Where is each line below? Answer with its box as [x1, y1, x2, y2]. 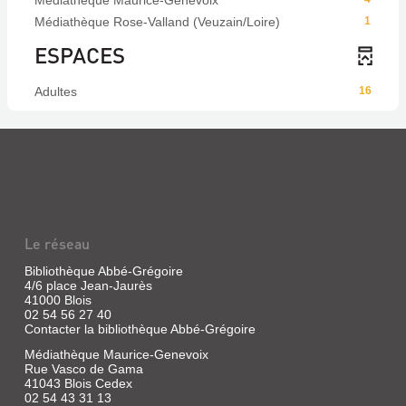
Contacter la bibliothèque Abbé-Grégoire [24, 322, 256, 336]
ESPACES [34, 41, 125, 69]
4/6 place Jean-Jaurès [24, 278, 152, 293]
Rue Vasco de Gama [24, 362, 143, 376]
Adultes [34, 84, 77, 99]
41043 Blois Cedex [24, 376, 132, 391]
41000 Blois [24, 293, 92, 307]
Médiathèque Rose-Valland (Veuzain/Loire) [34, 14, 280, 29]
